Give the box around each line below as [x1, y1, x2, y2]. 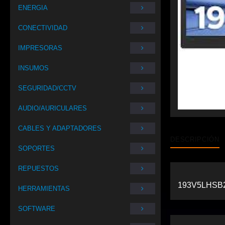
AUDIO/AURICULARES [18, 104, 87, 112]
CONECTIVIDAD [18, 24, 67, 32]
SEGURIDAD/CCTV [18, 84, 76, 92]
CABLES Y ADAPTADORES [18, 125, 101, 132]
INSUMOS [18, 64, 49, 72]
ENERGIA [18, 4, 48, 12]
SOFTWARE [18, 205, 55, 212]
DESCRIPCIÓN [170, 135, 219, 143]
